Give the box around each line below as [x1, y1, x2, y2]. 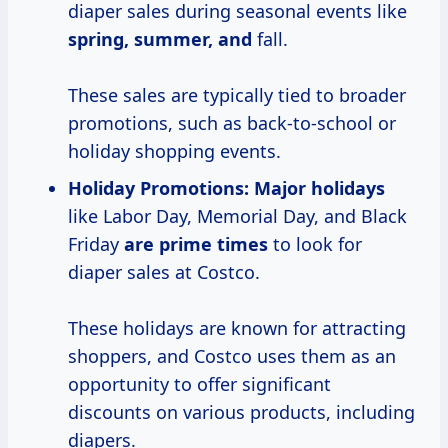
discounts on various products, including [68, 400, 415, 425]
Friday [68, 232, 124, 257]
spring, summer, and [68, 27, 252, 52]
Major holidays [254, 176, 385, 201]
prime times [159, 232, 268, 257]
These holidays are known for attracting [68, 316, 406, 341]
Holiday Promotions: [68, 176, 249, 201]
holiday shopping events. [68, 139, 281, 164]
